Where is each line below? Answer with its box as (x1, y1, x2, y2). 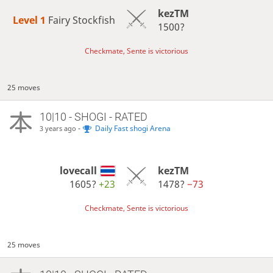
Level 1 (13, 13, 49, 27)
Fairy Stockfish (48, 13, 116, 27)
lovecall (60, 163, 97, 177)
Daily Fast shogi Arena (94, 123, 171, 134)
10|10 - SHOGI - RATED (39, 110, 147, 124)
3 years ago (39, 124, 76, 133)
